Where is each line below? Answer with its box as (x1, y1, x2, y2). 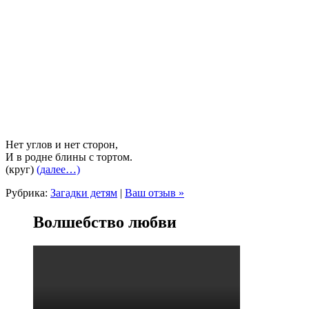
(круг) (6, 163, 37, 176)
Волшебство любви (33, 213, 177, 231)
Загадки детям (50, 187, 117, 199)
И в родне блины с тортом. (6, 151, 132, 163)
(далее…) (37, 163, 80, 176)
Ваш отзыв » (125, 187, 184, 199)
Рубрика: (6, 187, 50, 199)
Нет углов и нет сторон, (6, 139, 118, 151)
